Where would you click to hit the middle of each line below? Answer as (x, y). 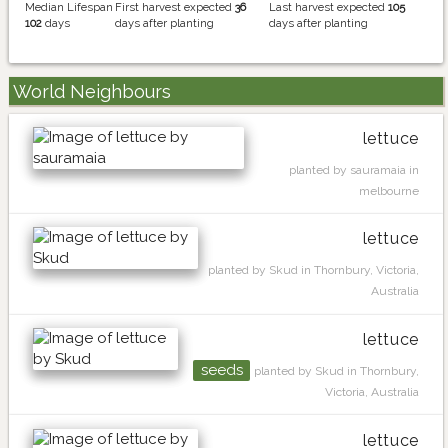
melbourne (389, 190)
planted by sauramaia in (354, 169)
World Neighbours (91, 91)
